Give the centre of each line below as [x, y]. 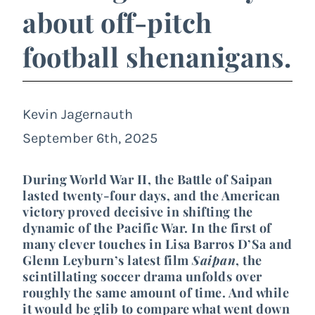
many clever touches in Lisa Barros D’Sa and [157, 244]
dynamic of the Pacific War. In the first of [147, 227]
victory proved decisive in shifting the [138, 211]
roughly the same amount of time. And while [156, 292]
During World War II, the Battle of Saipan [148, 179]
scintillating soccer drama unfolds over [142, 276]
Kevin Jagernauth [78, 114]
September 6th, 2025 [90, 138]
